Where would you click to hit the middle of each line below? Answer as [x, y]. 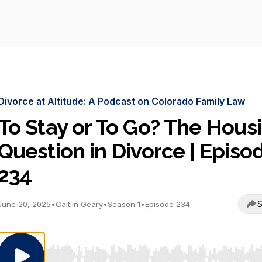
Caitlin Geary [79, 204]
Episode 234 [168, 204]
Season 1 [124, 204]
